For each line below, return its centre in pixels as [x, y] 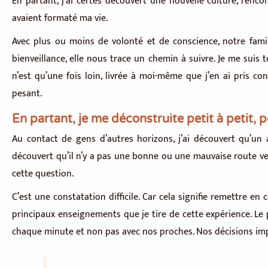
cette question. [43, 174]
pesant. [27, 94]
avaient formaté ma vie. [60, 19]
